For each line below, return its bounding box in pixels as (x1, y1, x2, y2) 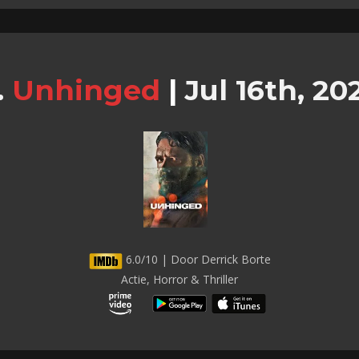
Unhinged (11, 73, 160, 108)
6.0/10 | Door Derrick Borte (122, 252, 271, 268)
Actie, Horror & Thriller (121, 272, 238, 288)
